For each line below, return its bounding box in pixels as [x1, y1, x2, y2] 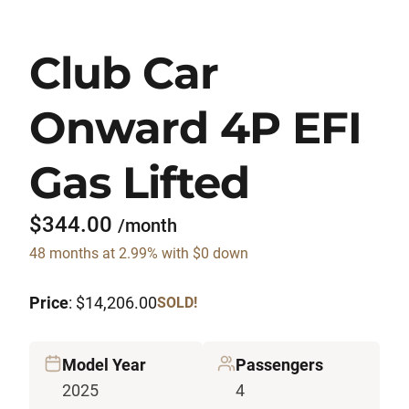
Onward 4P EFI [29, 101, 362, 155]
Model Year [62, 355, 146, 375]
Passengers [236, 355, 323, 375]
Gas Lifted [29, 156, 250, 210]
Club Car [29, 47, 219, 100]
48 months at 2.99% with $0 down [29, 245, 248, 263]
